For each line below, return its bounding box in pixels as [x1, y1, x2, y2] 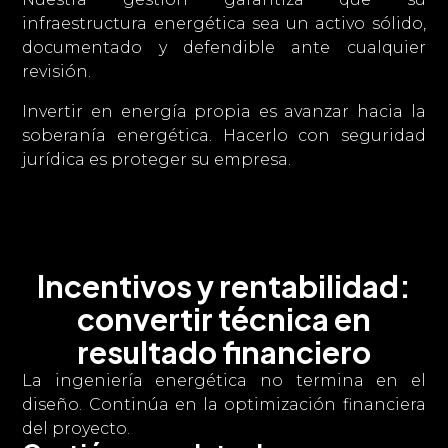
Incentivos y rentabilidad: [37, 267, 411, 305]
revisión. [22, 62, 92, 81]
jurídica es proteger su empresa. [22, 150, 292, 169]
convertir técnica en [77, 300, 371, 338]
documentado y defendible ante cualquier [22, 38, 426, 57]
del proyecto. [22, 419, 131, 438]
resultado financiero [77, 333, 371, 371]
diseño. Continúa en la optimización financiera [22, 395, 426, 414]
